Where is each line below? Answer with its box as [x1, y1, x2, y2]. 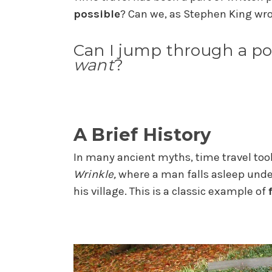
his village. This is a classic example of [73, 184, 268, 198]
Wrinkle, [73, 167, 118, 181]
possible [73, 7, 120, 21]
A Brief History [73, 123, 211, 145]
